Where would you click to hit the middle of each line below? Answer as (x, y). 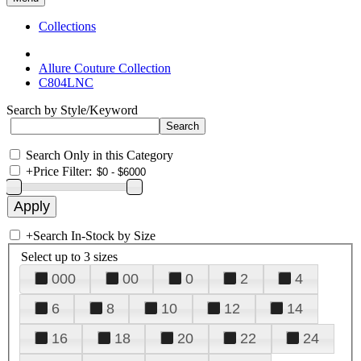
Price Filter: (62, 171)
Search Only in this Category (100, 155)
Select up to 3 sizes (69, 256)
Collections (67, 26)
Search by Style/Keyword (72, 110)
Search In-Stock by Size (94, 236)
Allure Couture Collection (105, 68)
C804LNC (66, 83)
